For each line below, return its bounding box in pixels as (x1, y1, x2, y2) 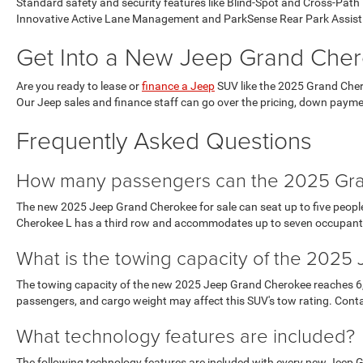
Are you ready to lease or (16, 79, 142, 92)
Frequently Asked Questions (16, 123, 312, 156)
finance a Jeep (142, 79, 215, 92)
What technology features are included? (16, 322, 355, 348)
